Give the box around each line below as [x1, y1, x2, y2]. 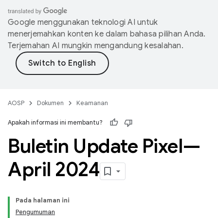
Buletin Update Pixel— [8, 134, 201, 158]
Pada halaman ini [16, 196, 70, 204]
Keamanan [76, 99, 108, 107]
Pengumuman [16, 208, 55, 216]
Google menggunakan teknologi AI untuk [8, 18, 158, 27]
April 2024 [8, 157, 100, 182]
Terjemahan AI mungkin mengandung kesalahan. [8, 41, 183, 51]
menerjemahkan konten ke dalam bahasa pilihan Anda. [8, 29, 206, 39]
